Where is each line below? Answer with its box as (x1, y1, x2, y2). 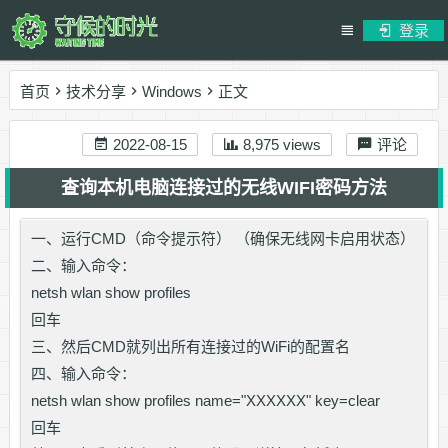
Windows (141, 83, 202, 100)
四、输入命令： (30, 365, 136, 382)
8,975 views (239, 136, 322, 153)
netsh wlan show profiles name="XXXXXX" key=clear (30, 392, 380, 409)
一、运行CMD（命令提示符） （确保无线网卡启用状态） (30, 230, 415, 247)
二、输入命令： (30, 257, 136, 274)
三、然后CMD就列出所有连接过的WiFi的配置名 (30, 338, 350, 355)
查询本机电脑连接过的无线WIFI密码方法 (60, 178, 387, 198)
